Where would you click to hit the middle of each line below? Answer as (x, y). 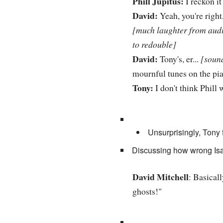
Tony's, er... (179, 59)
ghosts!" (147, 191)
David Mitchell (160, 176)
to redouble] (154, 45)
